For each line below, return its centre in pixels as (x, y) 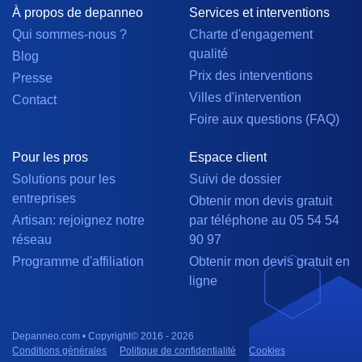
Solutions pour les (64, 179)
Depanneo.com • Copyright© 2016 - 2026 (103, 337)
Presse (32, 78)
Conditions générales (59, 351)
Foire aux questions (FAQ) (264, 120)
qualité (208, 54)
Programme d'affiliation (78, 262)
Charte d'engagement (251, 35)
